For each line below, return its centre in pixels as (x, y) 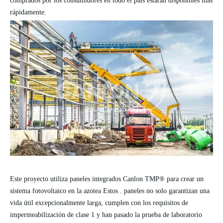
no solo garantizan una (178, 191)
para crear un (185, 179)
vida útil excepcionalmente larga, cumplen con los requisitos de (99, 203)
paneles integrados (96, 179)
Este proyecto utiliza (40, 179)
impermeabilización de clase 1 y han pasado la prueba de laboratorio (106, 215)
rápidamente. (28, 12)
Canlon (134, 179)
